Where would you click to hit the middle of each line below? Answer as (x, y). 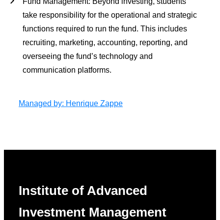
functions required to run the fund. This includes (105, 28)
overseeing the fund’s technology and (88, 56)
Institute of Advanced (83, 191)
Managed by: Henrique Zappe (71, 103)
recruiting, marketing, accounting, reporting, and (105, 42)
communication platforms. (67, 70)
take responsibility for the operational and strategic (110, 15)
